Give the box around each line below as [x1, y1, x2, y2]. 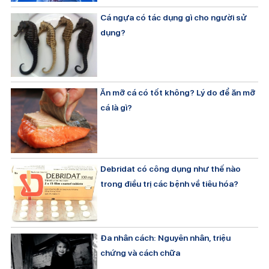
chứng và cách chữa [100, 248, 181, 258]
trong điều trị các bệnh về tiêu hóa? [100, 179, 239, 189]
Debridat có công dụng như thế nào [100, 164, 241, 174]
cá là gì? [100, 102, 133, 112]
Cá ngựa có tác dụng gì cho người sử [100, 12, 247, 22]
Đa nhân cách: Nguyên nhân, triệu [100, 233, 231, 243]
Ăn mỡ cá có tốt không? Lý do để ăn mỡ [100, 87, 256, 97]
